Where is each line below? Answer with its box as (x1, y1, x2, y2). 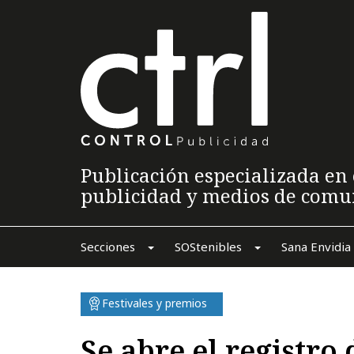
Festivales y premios (102, 295, 207, 311)
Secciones (80, 238, 135, 254)
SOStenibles (174, 238, 242, 254)
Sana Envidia (281, 238, 351, 254)
